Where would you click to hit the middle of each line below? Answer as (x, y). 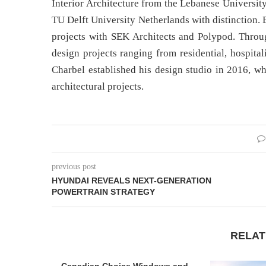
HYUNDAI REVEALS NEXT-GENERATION (132, 181)
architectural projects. (98, 87)
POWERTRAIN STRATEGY (103, 192)
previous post (74, 167)
